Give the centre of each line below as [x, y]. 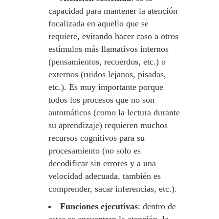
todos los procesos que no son [101, 100]
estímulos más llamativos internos [109, 49]
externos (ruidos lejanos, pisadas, [107, 74]
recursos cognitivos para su [97, 138]
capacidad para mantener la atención [113, 11]
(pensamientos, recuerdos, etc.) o [107, 62]
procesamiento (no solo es [95, 151]
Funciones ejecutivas [99, 206]
